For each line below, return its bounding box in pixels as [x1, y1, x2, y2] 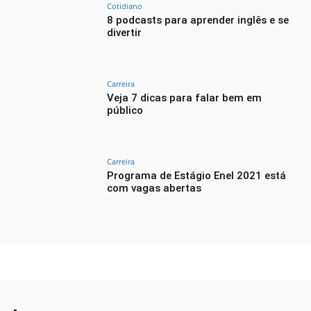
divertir [107, 26, 142, 40]
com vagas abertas [107, 181, 202, 194]
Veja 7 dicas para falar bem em [107, 92, 262, 104]
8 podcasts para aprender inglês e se [107, 14, 289, 27]
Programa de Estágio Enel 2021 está [107, 169, 287, 182]
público [107, 104, 144, 117]
